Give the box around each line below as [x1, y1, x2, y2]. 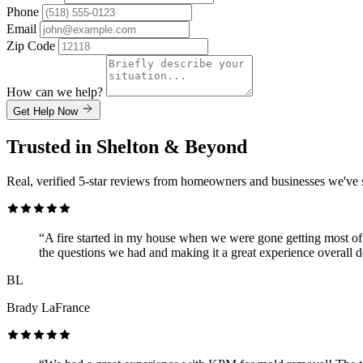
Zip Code [6, 38, 55, 53]
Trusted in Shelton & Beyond [6, 135, 247, 157]
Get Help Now [13, 105, 81, 117]
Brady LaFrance [6, 300, 90, 314]
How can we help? [6, 84, 106, 99]
